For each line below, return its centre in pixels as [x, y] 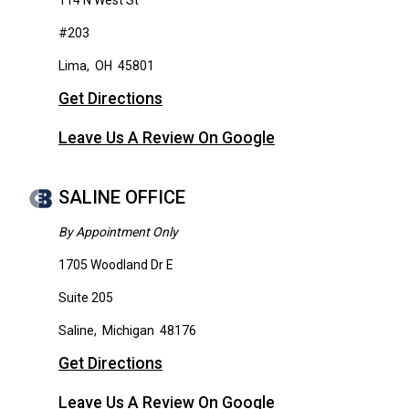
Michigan [128, 331]
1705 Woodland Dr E [116, 265]
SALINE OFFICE [122, 198]
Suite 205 [86, 298]
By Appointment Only [118, 232]
